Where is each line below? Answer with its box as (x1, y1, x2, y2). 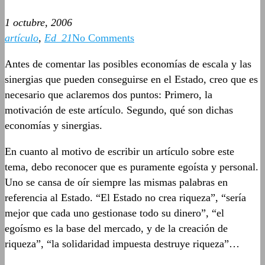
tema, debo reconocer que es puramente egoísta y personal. (5, 161, 258, 173)
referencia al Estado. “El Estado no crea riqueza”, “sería (5, 192, 246, 203)
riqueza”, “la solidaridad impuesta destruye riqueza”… (5, 238, 240, 250)
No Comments (72, 32, 134, 44)
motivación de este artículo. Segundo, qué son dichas (5, 104, 233, 116)
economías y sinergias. (5, 119, 102, 131)
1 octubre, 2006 (5, 17, 72, 28)
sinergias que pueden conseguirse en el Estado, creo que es (5, 73, 258, 85)
